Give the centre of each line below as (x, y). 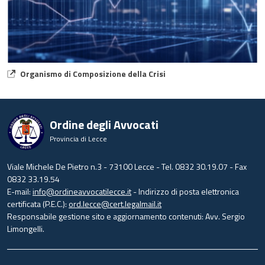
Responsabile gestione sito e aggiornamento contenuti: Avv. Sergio (126, 216)
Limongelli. (26, 229)
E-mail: (20, 192)
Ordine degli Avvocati (104, 125)
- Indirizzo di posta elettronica (185, 192)
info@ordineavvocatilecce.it (82, 192)
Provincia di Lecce (78, 139)
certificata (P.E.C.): (38, 204)
